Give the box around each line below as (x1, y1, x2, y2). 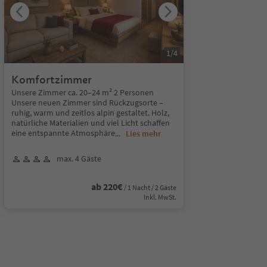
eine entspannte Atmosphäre (11, 128, 115, 138)
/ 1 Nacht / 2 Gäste (123, 183, 176, 192)
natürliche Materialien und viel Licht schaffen (11, 117, 170, 128)
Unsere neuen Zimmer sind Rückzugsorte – (11, 97, 163, 108)
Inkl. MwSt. (143, 193, 176, 201)
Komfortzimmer (11, 73, 92, 86)
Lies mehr (125, 128, 161, 139)
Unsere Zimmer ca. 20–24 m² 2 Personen (11, 87, 154, 98)
